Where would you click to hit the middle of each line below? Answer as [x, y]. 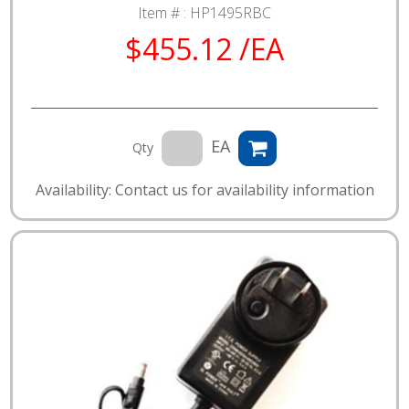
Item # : [164, 13]
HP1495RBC [231, 13]
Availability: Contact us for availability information [204, 190]
